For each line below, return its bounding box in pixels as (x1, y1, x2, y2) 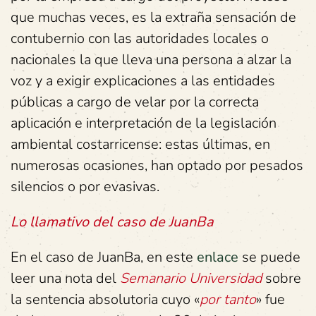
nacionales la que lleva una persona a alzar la (11, 50, 291, 69)
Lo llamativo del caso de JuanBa (11, 212, 214, 231)
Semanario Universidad (120, 269, 265, 288)
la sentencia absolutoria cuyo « (11, 290, 200, 309)
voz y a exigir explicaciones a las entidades (11, 71, 275, 90)
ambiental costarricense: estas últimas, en (11, 135, 270, 154)
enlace (197, 248, 238, 267)
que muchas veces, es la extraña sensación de (11, 8, 296, 27)
